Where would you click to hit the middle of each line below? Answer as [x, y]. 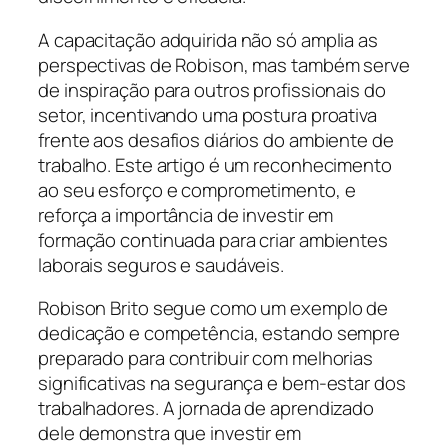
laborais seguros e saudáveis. [161, 264]
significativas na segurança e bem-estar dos [222, 383]
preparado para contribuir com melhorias [206, 358]
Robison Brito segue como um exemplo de [213, 308]
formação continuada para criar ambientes [213, 239]
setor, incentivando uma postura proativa [207, 114]
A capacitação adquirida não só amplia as [208, 39]
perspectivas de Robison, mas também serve [224, 64]
